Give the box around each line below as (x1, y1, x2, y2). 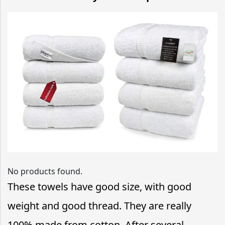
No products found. (8, 165, 82, 177)
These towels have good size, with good (8, 179, 191, 193)
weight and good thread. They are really (8, 198, 191, 212)
